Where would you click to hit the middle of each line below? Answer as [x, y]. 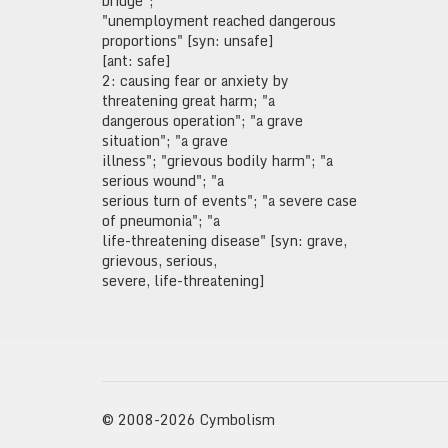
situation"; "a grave [165, 140]
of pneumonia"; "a [161, 220]
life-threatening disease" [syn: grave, [224, 240]
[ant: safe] [136, 60]
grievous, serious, [159, 260]
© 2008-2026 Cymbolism [188, 419]
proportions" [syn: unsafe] [187, 40]
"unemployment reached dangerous [219, 20]
